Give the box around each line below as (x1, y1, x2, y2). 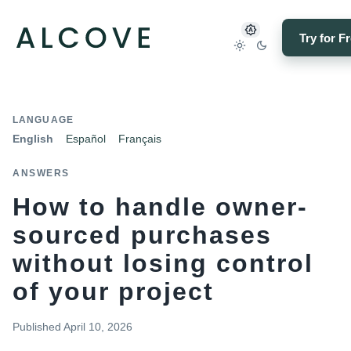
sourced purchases (13, 221, 272, 249)
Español (66, 132, 106, 145)
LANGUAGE (13, 114, 74, 125)
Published (13, 320, 61, 333)
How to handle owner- (13, 193, 308, 221)
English (13, 132, 53, 145)
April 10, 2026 (63, 320, 132, 333)
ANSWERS (13, 168, 70, 179)
